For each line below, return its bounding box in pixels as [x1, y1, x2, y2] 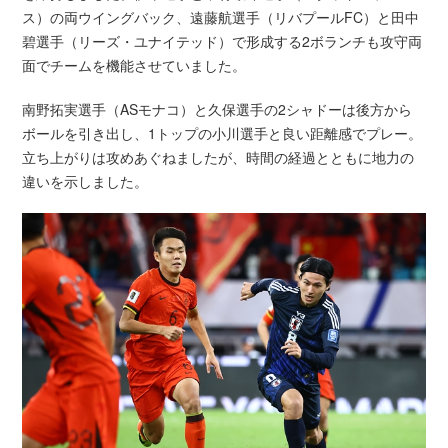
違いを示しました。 [22, 170, 149, 191]
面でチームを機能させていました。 [22, 54, 247, 75]
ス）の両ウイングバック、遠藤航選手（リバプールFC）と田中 [22, 6, 420, 27]
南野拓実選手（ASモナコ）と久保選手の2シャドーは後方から [22, 98, 413, 119]
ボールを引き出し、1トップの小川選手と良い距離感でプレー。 [22, 122, 423, 143]
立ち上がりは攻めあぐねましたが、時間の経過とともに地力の [22, 146, 415, 167]
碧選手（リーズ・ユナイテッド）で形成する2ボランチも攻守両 [22, 30, 423, 51]
